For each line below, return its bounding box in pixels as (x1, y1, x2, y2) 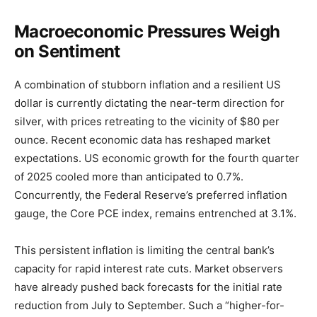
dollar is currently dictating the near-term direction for (14, 96, 284, 110)
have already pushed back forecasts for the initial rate (14, 280, 282, 294)
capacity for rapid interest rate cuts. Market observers (14, 262, 283, 276)
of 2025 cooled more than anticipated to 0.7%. (14, 170, 243, 184)
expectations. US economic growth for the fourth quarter (14, 151, 299, 166)
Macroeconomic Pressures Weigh (14, 21, 280, 42)
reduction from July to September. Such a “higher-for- (14, 299, 284, 313)
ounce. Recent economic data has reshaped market (14, 133, 270, 147)
